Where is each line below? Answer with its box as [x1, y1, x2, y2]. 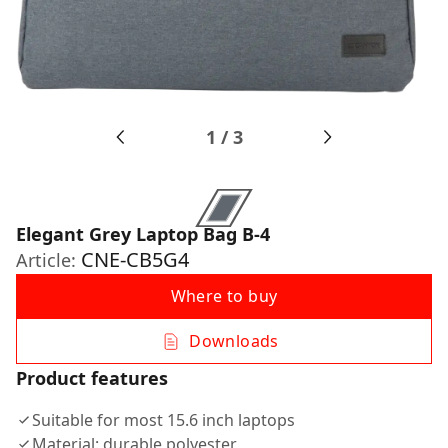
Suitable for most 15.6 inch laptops [32, 409, 295, 431]
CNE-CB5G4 [81, 246, 189, 273]
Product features [16, 366, 168, 390]
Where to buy [170, 285, 278, 307]
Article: [16, 248, 81, 272]
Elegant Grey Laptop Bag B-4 [16, 222, 270, 246]
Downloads [189, 330, 279, 352]
